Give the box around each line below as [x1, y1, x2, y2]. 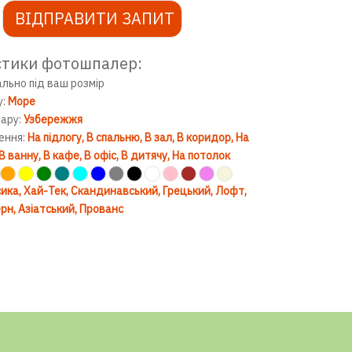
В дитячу [120, 148, 167, 163]
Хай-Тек [23, 184, 66, 198]
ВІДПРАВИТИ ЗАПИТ [14, 8, 174, 29]
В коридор [176, 130, 231, 145]
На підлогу [27, 130, 82, 145]
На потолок [171, 148, 230, 163]
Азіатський [17, 202, 75, 216]
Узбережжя [23, 112, 82, 126]
